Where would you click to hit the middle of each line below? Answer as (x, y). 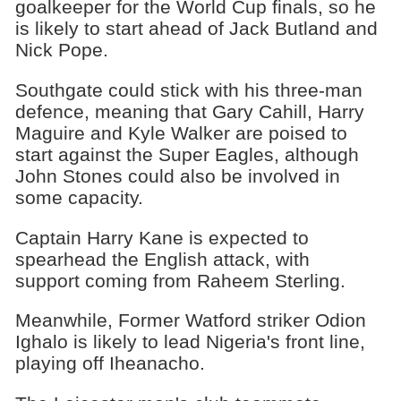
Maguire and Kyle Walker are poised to (181, 132)
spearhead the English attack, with (162, 259)
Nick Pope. (61, 50)
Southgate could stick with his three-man (188, 90)
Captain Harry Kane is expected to (162, 237)
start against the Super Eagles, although (187, 154)
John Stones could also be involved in (177, 175)
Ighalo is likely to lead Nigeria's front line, (190, 342)
